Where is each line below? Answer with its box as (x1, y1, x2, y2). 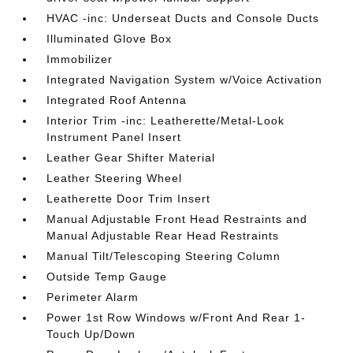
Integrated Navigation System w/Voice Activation (46, 73, 323, 86)
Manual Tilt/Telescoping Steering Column (46, 250, 281, 262)
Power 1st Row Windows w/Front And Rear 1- (46, 311, 307, 324)
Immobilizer (46, 53, 113, 65)
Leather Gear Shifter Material (46, 151, 216, 164)
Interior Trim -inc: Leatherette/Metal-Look (46, 114, 285, 127)
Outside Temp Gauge (46, 270, 168, 283)
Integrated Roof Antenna (46, 94, 188, 106)
